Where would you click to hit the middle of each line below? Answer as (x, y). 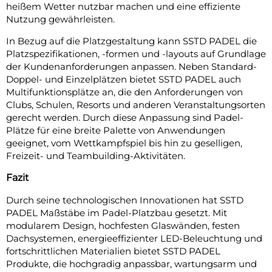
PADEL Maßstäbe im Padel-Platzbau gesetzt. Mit (117, 212)
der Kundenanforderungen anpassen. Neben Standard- (131, 66)
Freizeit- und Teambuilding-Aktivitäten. (96, 155)
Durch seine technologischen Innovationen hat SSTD (125, 200)
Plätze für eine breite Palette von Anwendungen (116, 130)
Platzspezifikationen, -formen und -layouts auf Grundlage (136, 53)
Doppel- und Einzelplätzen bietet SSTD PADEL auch (124, 79)
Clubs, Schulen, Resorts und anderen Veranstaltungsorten (136, 104)
